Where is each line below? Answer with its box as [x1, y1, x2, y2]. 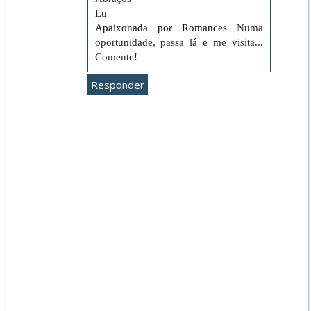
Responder [90, 77, 144, 92]
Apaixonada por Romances [94, 22, 227, 33]
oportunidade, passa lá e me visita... [94, 36, 263, 48]
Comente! [94, 51, 137, 62]
